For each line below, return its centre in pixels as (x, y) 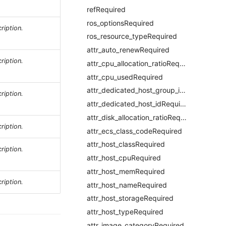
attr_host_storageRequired (130, 198)
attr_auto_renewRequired (128, 50)
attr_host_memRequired (126, 171)
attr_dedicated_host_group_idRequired (183, 90)
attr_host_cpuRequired (124, 158)
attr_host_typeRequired (125, 212)
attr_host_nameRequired (127, 185)
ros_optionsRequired (120, 23)
